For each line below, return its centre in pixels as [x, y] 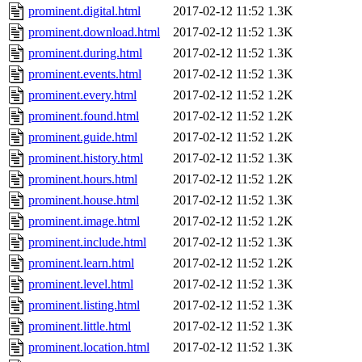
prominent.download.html [94, 32]
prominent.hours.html [83, 179]
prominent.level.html [81, 284]
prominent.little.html [80, 326]
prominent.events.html [85, 74]
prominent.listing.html [84, 305]
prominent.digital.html [84, 11]
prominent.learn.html [81, 263]
